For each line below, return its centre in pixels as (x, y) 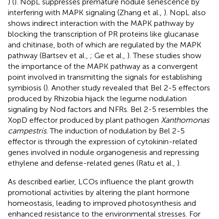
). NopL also (185, 12)
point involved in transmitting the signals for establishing (105, 77)
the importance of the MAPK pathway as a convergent (103, 66)
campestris (27, 131)
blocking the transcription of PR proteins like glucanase (103, 34)
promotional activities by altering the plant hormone (99, 192)
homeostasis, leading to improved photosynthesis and (102, 203)
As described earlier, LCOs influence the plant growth (101, 181)
